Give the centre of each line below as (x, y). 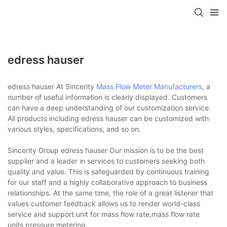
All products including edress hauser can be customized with (108, 118)
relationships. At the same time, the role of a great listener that (110, 193)
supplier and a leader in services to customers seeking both (106, 161)
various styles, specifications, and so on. (74, 129)
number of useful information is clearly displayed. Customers (107, 97)
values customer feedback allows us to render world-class (104, 203)
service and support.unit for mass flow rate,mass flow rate (104, 214)
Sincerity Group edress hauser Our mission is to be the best (106, 150)
